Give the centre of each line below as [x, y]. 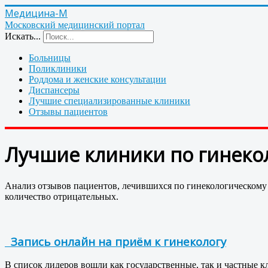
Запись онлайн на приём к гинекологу [115, 241]
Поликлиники [58, 68]
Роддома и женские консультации [98, 79]
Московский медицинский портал [75, 25]
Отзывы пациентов [68, 112]
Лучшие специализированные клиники [109, 101]
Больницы [50, 58]
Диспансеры [54, 90]
